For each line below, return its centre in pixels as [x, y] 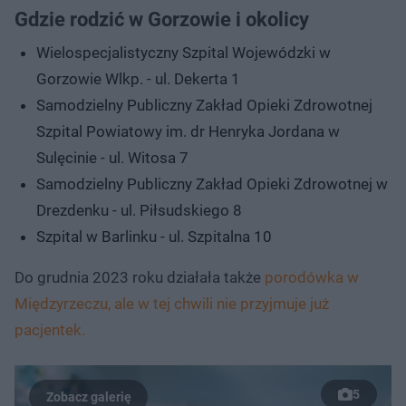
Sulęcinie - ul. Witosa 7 [112, 157]
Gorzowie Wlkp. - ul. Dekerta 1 [138, 78]
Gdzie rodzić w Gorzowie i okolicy [162, 19]
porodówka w [312, 277]
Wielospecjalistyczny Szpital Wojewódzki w [184, 52]
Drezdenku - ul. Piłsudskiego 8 [139, 210]
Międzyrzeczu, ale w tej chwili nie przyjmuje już [172, 303]
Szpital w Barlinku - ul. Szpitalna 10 [154, 236]
